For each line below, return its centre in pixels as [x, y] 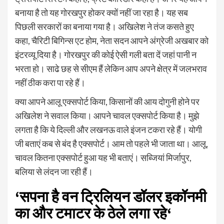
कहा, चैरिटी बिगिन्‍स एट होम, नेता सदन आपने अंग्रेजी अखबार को [112, 40]
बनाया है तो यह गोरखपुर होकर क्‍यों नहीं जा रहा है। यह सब [101, 12]
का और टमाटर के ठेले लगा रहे [91, 213]
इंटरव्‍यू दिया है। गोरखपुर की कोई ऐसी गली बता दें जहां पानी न [106, 54]
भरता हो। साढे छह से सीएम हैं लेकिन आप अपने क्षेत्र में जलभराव [111, 68]
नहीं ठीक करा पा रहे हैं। [50, 82]
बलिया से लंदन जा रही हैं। [54, 171]
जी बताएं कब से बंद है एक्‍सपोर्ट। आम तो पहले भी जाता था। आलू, [111, 143]
